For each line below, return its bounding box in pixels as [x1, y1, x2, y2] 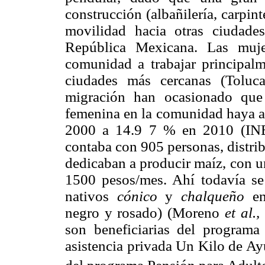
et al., [224, 204, 260, 221]
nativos [65, 188, 117, 204]
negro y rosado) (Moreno [65, 204, 225, 221]
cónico [117, 188, 157, 204]
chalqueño [181, 188, 245, 204]
